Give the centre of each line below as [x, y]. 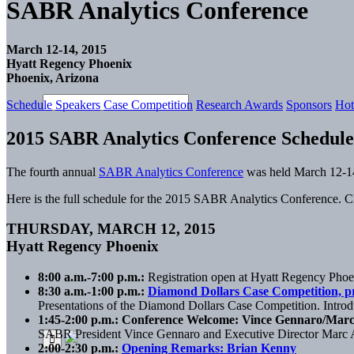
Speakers [78, 104]
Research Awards [239, 104]
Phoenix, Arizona [53, 77]
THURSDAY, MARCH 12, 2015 [111, 229]
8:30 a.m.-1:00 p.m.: [93, 292]
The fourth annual [53, 171]
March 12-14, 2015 [56, 49]
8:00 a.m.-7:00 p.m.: [93, 277]
